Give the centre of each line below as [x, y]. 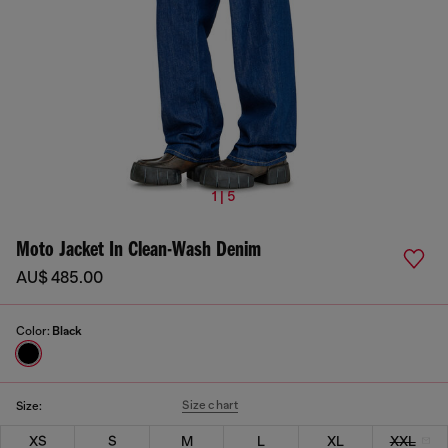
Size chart [210, 405]
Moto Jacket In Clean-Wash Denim [138, 250]
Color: [34, 331]
